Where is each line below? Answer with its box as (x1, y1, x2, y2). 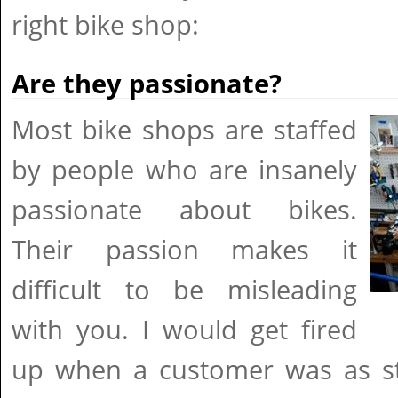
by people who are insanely (12, 152, 357, 187)
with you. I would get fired (12, 312, 357, 347)
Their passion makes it (12, 232, 357, 267)
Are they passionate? (12, 66, 282, 101)
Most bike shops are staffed (12, 112, 357, 147)
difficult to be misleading (12, 272, 357, 307)
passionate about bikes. (12, 192, 357, 227)
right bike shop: (12, 7, 199, 43)
